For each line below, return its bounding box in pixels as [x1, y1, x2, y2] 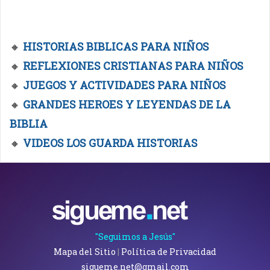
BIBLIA [10, 116, 48, 131]
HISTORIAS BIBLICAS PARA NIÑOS [23, 39, 209, 54]
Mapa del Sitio [54, 246, 116, 258]
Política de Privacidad [121, 246, 216, 258]
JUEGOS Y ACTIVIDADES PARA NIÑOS [23, 78, 226, 93]
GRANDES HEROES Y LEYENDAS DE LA [23, 97, 231, 112]
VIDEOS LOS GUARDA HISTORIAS [23, 136, 198, 151]
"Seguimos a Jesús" [95, 231, 175, 243]
